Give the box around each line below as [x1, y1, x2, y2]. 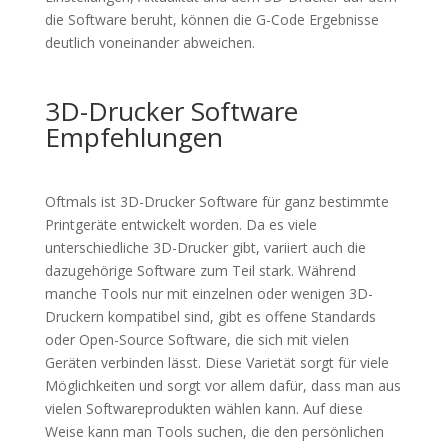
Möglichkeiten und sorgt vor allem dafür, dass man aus [44, 376, 401, 395]
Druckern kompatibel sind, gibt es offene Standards [44, 307, 376, 326]
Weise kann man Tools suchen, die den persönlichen [44, 422, 384, 441]
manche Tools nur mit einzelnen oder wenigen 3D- [44, 284, 373, 303]
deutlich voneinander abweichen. [44, 33, 255, 52]
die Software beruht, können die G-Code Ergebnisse [44, 10, 379, 29]
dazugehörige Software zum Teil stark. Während [44, 261, 356, 280]
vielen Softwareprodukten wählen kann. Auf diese [44, 399, 363, 418]
